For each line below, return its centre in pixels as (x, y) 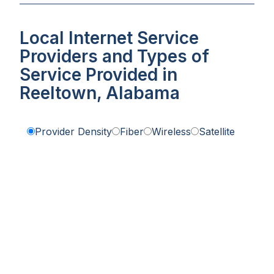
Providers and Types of (114, 57)
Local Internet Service (109, 38)
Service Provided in (98, 75)
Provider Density (73, 132)
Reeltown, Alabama (100, 93)
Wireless (171, 132)
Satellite (217, 132)
